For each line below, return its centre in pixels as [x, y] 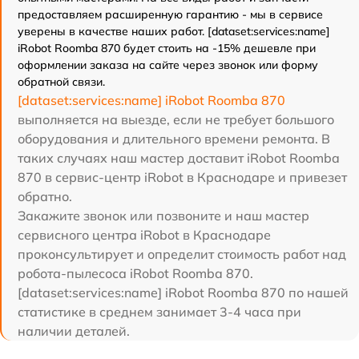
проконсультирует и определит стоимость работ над [182, 254]
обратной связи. [61, 82]
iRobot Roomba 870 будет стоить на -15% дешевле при [167, 48]
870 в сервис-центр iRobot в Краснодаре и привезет [182, 177]
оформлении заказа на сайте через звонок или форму [168, 65]
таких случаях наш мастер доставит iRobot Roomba [179, 158]
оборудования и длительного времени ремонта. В [174, 139]
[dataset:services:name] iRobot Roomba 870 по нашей [183, 293]
